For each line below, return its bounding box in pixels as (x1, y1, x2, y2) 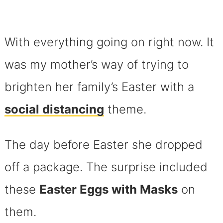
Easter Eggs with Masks (39, 182, 178, 197)
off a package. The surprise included (4, 160, 208, 175)
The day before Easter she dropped (4, 137, 203, 152)
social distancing (4, 102, 104, 117)
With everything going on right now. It (4, 35, 214, 50)
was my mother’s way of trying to (4, 57, 189, 72)
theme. (104, 102, 146, 117)
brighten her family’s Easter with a (4, 80, 194, 95)
